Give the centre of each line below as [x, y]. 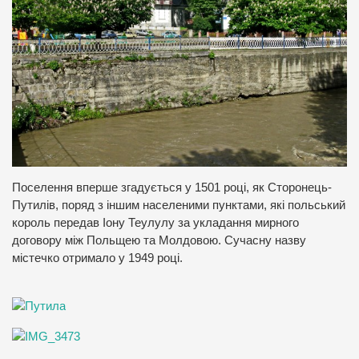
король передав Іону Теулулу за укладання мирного [155, 223]
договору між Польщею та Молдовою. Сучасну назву [159, 241]
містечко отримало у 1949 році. [97, 258]
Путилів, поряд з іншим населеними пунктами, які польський [179, 206]
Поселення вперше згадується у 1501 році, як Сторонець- [172, 188]
